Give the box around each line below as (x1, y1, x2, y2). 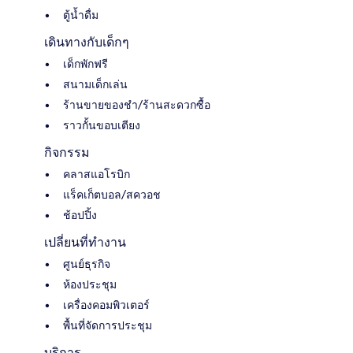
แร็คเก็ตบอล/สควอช (63, 187, 161, 202)
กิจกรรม (44, 144, 90, 160)
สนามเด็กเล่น (63, 76, 128, 91)
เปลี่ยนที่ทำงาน (44, 234, 126, 250)
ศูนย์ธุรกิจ (63, 256, 110, 271)
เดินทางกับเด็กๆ (44, 34, 129, 50)
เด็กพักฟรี (63, 56, 108, 71)
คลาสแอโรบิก (63, 166, 130, 181)
